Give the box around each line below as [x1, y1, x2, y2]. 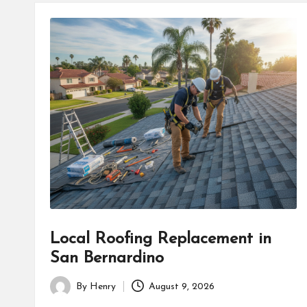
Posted [49, 288, 79, 299]
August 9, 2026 [149, 281, 215, 292]
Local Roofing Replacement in [50, 231, 271, 248]
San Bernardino [50, 250, 164, 267]
